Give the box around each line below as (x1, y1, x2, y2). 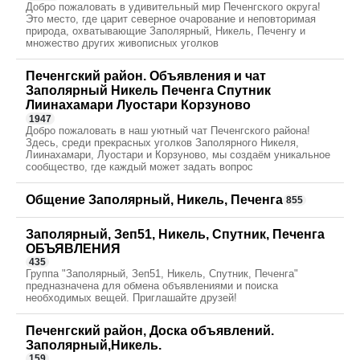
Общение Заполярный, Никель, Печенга (26, 192, 283, 207)
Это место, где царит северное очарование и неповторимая (26, 13, 316, 26)
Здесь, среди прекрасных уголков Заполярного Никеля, (26, 136, 299, 149)
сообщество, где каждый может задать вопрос (26, 160, 253, 173)
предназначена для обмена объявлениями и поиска (26, 280, 278, 292)
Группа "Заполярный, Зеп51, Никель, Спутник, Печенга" (26, 268, 298, 280)
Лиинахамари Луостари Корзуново (26, 98, 251, 112)
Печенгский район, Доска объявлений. (26, 324, 274, 338)
